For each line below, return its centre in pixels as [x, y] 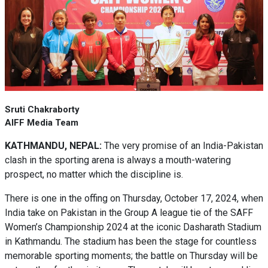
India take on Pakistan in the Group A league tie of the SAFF [129, 213]
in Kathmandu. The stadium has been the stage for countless [131, 241]
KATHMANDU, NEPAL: [54, 146]
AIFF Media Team [42, 123]
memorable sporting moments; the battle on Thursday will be [131, 256]
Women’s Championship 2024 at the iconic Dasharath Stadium [133, 227]
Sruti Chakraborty [42, 109]
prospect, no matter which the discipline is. [94, 174]
